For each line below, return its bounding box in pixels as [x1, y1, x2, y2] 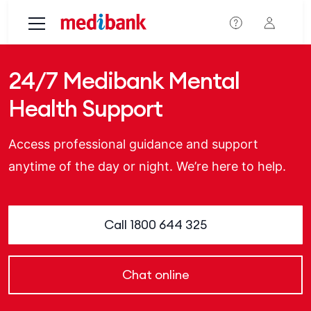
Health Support [8, 94, 163, 123]
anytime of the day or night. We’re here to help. [8, 159, 286, 174]
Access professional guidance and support [8, 137, 258, 151]
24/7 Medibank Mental [8, 66, 240, 95]
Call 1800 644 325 [104, 217, 207, 233]
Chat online [121, 267, 190, 283]
